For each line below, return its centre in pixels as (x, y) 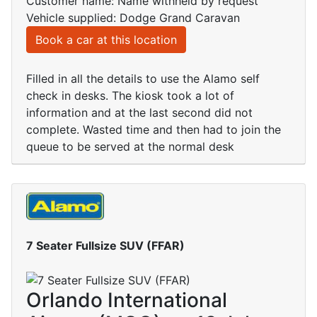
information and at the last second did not (139, 113)
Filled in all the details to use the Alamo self (143, 79)
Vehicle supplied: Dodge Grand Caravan (133, 18)
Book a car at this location (106, 40)
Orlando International (127, 300)
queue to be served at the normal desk (130, 147)
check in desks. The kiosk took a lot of (130, 96)
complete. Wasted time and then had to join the (154, 130)
